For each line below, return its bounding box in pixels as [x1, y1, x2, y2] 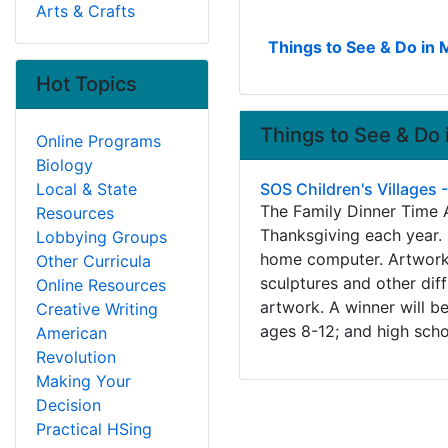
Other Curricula [36, 251, 151, 271]
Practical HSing [36, 419, 152, 439]
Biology [36, 155, 93, 175]
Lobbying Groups [36, 227, 167, 247]
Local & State [36, 179, 137, 199]
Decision [36, 395, 101, 415]
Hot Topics [36, 72, 137, 96]
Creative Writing [36, 299, 158, 319]
